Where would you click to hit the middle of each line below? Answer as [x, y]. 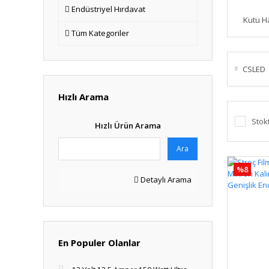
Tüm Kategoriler [100, 33]
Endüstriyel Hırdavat [108, 9]
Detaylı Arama [165, 180]
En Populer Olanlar [99, 243]
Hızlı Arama [83, 97]
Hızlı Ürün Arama [128, 125]
